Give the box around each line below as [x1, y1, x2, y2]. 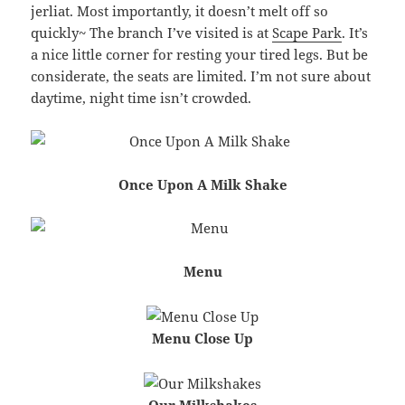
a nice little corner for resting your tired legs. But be [31, 45, 369, 64]
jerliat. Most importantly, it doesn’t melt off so [31, 2, 329, 21]
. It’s [342, 24, 369, 42]
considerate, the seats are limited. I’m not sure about [31, 67, 372, 86]
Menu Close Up [152, 329, 253, 348]
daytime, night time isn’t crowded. [31, 89, 252, 108]
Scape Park [272, 24, 343, 42]
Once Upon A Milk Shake [118, 175, 287, 194]
